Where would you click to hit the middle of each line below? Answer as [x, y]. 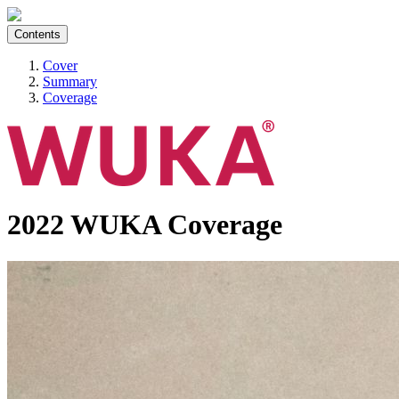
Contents [37, 34]
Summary [70, 81]
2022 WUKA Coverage [145, 225]
